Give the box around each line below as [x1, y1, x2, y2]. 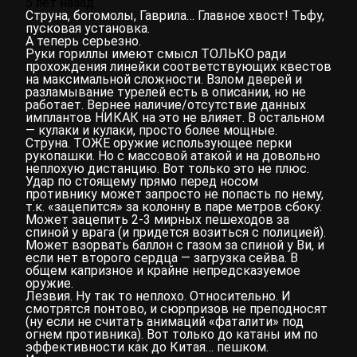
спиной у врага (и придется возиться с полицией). [25, 225, 326, 241]
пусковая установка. [25, 21, 150, 37]
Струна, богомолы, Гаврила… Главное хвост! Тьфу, [25, 8, 324, 24]
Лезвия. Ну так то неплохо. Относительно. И [25, 288, 291, 304]
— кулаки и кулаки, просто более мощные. [25, 123, 277, 139]
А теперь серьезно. [25, 33, 141, 49]
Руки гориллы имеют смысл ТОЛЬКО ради [25, 46, 286, 62]
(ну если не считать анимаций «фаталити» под [25, 314, 304, 330]
